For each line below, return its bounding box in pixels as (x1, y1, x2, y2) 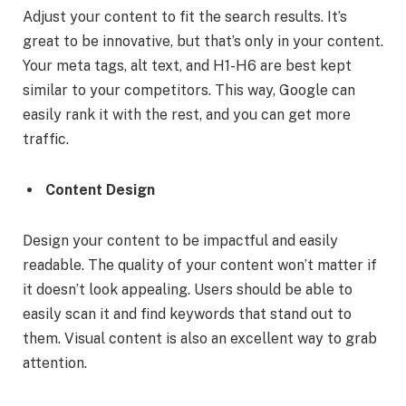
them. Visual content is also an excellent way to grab (23, 329, 377, 347)
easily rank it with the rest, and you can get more (23, 106, 351, 124)
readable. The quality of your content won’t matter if (23, 256, 377, 274)
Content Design (45, 180, 155, 198)
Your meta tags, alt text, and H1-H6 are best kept (23, 57, 352, 75)
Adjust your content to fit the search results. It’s (23, 8, 347, 26)
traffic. (23, 130, 69, 149)
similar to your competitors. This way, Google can (23, 82, 355, 100)
